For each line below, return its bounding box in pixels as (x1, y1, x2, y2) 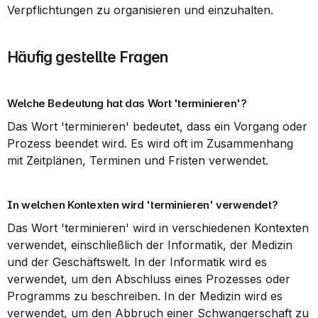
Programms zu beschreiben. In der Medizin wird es (7, 289, 283, 303)
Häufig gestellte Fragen (7, 48, 168, 66)
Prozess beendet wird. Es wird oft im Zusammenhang (7, 136, 293, 150)
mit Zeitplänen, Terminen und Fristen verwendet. (7, 153, 268, 168)
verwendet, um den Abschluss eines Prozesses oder (7, 272, 290, 286)
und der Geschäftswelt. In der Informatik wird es (7, 255, 267, 269)
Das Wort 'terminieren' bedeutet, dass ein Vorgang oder (7, 119, 307, 133)
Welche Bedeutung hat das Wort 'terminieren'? (7, 97, 247, 110)
